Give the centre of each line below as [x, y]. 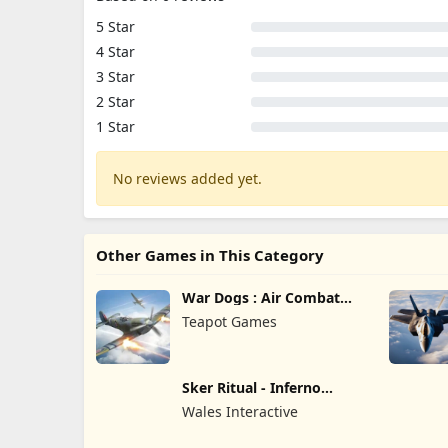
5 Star [115, 26]
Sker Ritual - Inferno [251, 387]
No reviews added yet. [187, 178]
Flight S [207, 312]
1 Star [115, 126]
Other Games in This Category [210, 255]
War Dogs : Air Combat [260, 297]
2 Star [115, 101]
